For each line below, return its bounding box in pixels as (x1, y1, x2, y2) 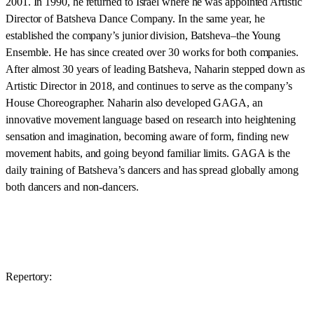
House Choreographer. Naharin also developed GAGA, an (6, 97, 263, 109)
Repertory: (6, 271, 55, 282)
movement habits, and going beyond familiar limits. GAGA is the (6, 147, 291, 159)
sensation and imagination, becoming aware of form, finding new (6, 130, 290, 142)
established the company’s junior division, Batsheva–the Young (6, 29, 281, 41)
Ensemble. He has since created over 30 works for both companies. (6, 46, 299, 58)
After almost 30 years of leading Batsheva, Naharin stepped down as (6, 63, 305, 75)
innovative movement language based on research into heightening (6, 114, 296, 125)
